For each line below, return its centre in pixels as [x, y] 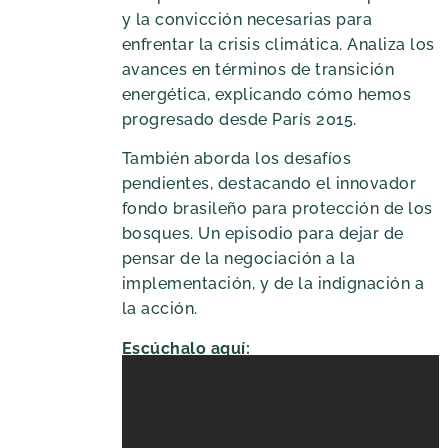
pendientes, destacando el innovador [269, 184]
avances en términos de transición [258, 69]
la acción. [159, 309]
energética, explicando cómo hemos [266, 94]
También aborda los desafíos [236, 159]
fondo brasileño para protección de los [277, 209]
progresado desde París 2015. [239, 119]
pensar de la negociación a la [238, 259]
